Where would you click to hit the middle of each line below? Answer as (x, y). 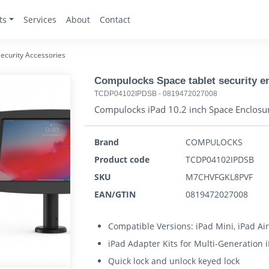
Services (40, 20)
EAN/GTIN (115, 194)
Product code (122, 159)
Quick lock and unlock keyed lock (174, 261)
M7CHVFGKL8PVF (219, 177)
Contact (115, 20)
